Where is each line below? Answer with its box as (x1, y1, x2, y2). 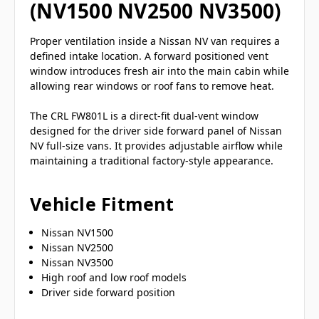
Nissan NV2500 (41, 241, 114, 255)
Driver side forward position (41, 286, 176, 300)
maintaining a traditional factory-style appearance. (30, 154, 273, 168)
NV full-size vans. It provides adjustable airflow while (30, 139, 283, 153)
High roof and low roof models (41, 271, 187, 285)
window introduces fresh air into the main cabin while (30, 64, 289, 78)
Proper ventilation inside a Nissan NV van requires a (30, 34, 280, 48)
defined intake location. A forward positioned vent (30, 49, 268, 63)
